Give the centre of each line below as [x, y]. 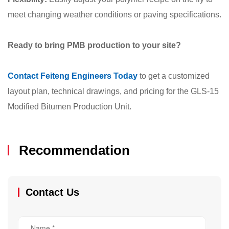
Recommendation [74, 151]
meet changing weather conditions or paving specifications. [114, 15]
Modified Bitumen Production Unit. [70, 107]
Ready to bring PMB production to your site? [94, 45]
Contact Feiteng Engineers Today [73, 76]
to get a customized [174, 76]
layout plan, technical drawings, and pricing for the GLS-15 [113, 91]
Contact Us [52, 192]
